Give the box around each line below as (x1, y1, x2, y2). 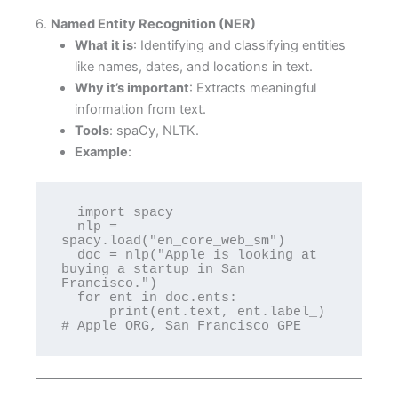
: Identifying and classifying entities (132, 36, 346, 53)
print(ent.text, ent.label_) (61, 304, 110, 319)
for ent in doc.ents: (61, 290, 78, 305)
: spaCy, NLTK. (108, 122, 199, 139)
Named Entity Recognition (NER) (51, 15, 256, 32)
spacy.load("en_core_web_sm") (61, 233, 286, 248)
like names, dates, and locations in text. (74, 58, 313, 75)
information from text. (74, 100, 206, 117)
